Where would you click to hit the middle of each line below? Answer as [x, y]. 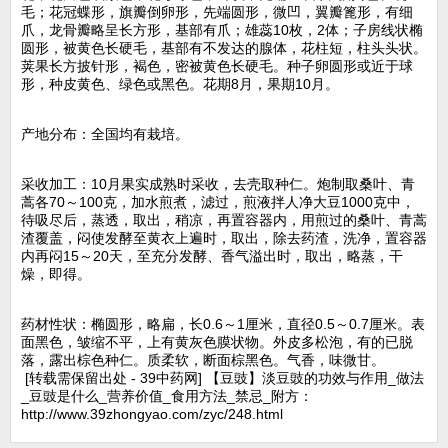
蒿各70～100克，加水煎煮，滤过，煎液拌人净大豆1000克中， [218, 202]
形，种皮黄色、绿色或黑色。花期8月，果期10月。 [180, 84]
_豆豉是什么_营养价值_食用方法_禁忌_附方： [167, 396]
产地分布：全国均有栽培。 [105, 134]
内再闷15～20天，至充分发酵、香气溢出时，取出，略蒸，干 [212, 256]
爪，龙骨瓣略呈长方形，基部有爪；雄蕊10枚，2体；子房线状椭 [222, 30]
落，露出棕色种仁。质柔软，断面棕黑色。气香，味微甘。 [203, 360]
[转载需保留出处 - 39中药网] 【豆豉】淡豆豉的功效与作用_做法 [222, 378]
